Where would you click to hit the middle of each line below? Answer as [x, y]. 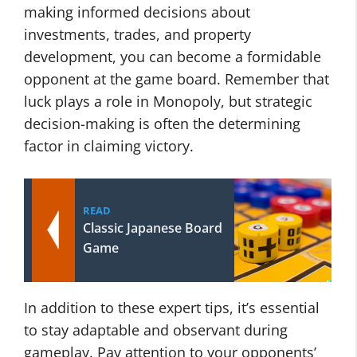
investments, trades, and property [137, 34]
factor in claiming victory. [109, 146]
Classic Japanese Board [153, 228]
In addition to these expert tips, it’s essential [172, 308]
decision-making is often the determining [162, 124]
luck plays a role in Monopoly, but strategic [168, 101]
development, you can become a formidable [173, 57]
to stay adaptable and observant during [156, 330]
